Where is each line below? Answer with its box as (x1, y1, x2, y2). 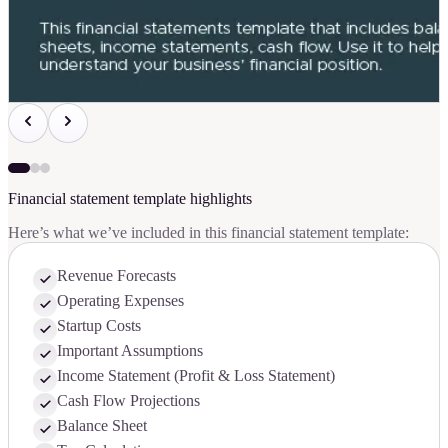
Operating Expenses (57, 291, 184, 309)
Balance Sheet (57, 416, 147, 434)
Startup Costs (57, 316, 141, 334)
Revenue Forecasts (57, 266, 176, 284)
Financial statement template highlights (8, 189, 252, 207)
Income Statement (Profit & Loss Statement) (57, 366, 335, 384)
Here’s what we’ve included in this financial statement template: (8, 223, 409, 241)
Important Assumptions (57, 341, 203, 359)
